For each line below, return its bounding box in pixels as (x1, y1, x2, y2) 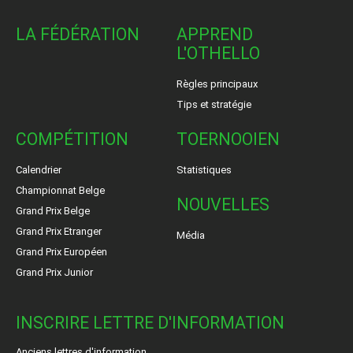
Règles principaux (176, 77, 258, 90)
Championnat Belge (16, 184, 105, 196)
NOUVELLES (176, 194, 269, 214)
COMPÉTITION (16, 128, 128, 149)
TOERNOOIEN (176, 128, 280, 149)
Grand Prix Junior (16, 266, 93, 278)
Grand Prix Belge (16, 204, 90, 217)
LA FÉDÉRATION (16, 24, 139, 44)
